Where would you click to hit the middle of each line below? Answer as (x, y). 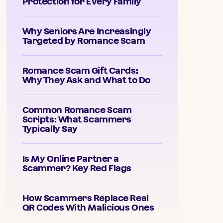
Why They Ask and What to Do (86, 80)
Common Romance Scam (77, 110)
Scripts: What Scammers (77, 119)
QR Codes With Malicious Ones (88, 207)
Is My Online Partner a (70, 159)
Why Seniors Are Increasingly (87, 31)
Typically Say (50, 129)
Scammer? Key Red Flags (77, 168)
